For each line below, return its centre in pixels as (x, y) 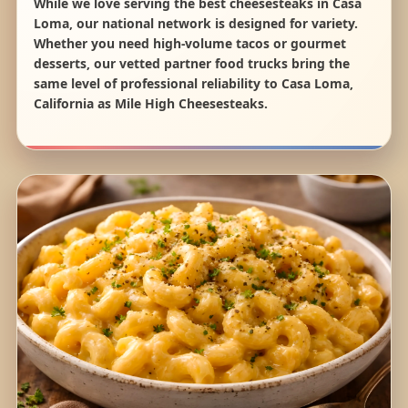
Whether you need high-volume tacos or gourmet (189, 44)
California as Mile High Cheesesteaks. (150, 104)
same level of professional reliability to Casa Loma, (193, 84)
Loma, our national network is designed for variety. (195, 24)
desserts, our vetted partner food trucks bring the (191, 64)
